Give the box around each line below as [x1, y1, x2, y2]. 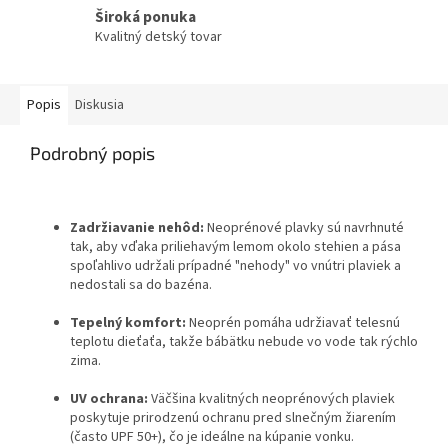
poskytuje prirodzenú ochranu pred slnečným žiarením [70, 408, 396, 429]
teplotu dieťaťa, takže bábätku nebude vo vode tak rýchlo [70, 332, 418, 353]
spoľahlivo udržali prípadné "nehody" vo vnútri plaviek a [70, 256, 401, 277]
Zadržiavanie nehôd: [70, 218, 204, 239]
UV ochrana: [70, 389, 148, 410]
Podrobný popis [30, 142, 155, 165]
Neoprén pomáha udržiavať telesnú [186, 313, 400, 334]
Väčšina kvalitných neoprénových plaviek [148, 389, 395, 410]
